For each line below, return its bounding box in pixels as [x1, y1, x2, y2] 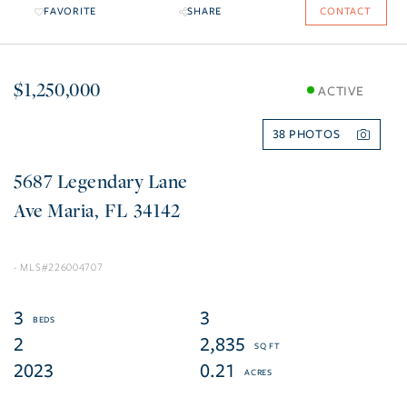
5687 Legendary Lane [14, 168, 188, 194]
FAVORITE [44, 5, 96, 18]
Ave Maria [14, 197, 94, 223]
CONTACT [320, 5, 372, 18]
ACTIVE [318, 83, 364, 99]
